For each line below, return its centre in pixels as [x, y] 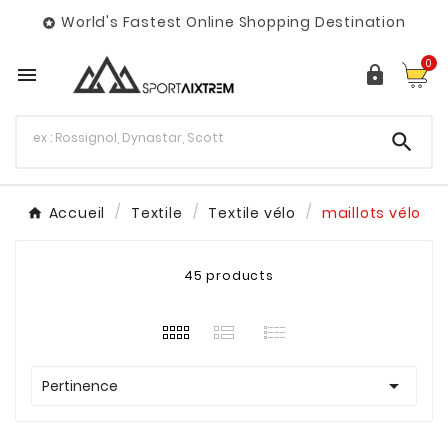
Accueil [77, 213]
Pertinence [80, 386]
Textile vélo [252, 213]
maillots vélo [371, 213]
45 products [229, 276]
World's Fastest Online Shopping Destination [233, 22]
